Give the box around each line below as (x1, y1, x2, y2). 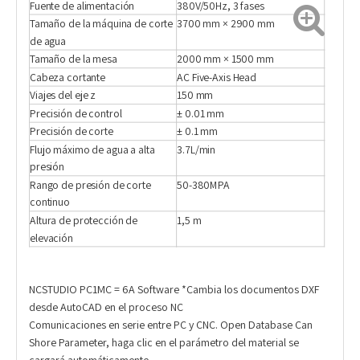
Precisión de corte (29, 124, 113, 139)
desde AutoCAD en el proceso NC (29, 300, 183, 315)
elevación (29, 230, 73, 245)
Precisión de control (29, 106, 122, 121)
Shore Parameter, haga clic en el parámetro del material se (29, 335, 299, 350)
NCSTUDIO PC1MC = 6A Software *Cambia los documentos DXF (29, 282, 319, 297)
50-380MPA (177, 178, 230, 192)
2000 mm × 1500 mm (177, 51, 274, 67)
